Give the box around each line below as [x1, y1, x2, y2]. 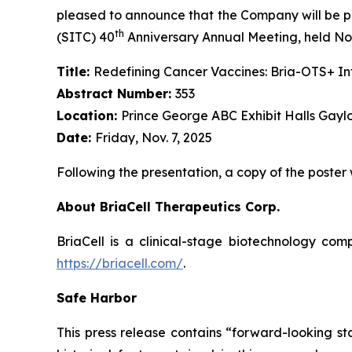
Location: [57, 107, 121, 123]
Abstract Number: [57, 85, 175, 101]
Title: [57, 63, 93, 79]
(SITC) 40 [57, 28, 115, 45]
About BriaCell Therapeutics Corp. [57, 198, 280, 214]
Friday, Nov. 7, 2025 [95, 129, 212, 145]
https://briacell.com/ [57, 255, 183, 271]
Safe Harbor [57, 289, 137, 306]
